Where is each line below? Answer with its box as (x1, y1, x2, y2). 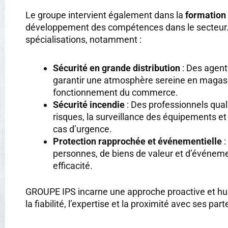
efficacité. (53, 160, 93, 171)
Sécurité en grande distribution (53, 62, 180, 73)
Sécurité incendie (53, 99, 125, 110)
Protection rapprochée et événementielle (53, 135, 222, 147)
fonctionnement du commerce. (53, 87, 178, 98)
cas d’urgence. (53, 123, 112, 134)
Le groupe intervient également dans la (25, 10, 185, 20)
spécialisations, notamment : (25, 34, 141, 45)
